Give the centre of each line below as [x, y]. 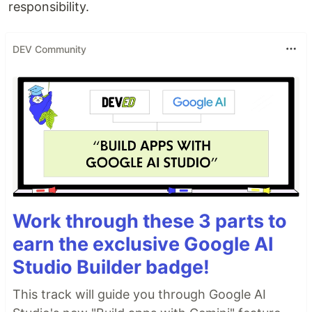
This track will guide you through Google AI [139, 294]
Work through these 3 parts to [150, 221]
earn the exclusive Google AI [143, 244]
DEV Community [49, 49]
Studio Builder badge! [111, 267]
